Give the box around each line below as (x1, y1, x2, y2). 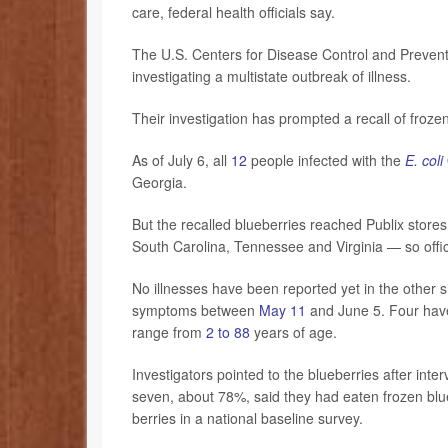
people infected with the (247, 149, 405, 170)
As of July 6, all (132, 149, 231, 170)
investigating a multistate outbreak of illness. (132, 65, 415, 86)
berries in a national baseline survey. (132, 407, 367, 428)
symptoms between (132, 299, 259, 320)
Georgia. (132, 171, 191, 192)
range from (132, 321, 206, 342)
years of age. (250, 321, 337, 342)
